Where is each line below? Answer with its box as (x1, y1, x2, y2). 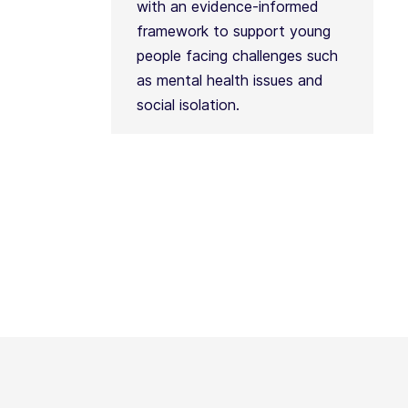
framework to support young (136, 22, 331, 40)
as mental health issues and (136, 71, 323, 89)
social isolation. (136, 96, 240, 114)
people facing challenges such (136, 46, 338, 65)
